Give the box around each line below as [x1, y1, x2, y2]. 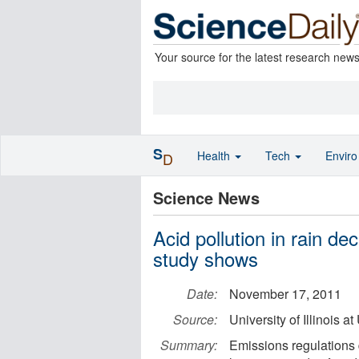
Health [197, 147, 233, 163]
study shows [153, 244, 258, 272]
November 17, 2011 [229, 284, 341, 303]
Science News [153, 186, 260, 209]
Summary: [160, 336, 217, 354]
